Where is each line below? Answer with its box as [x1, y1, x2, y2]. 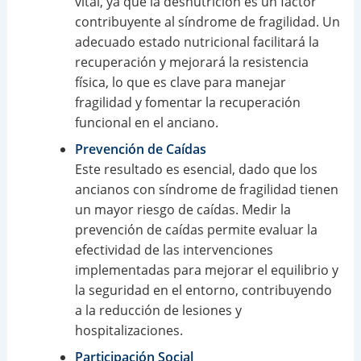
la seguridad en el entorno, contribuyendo [74, 281, 332, 300]
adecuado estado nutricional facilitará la [74, 33, 319, 52]
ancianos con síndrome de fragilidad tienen [74, 180, 338, 199]
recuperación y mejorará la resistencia [74, 53, 309, 72]
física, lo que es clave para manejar [74, 73, 286, 92]
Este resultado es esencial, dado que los [74, 160, 317, 179]
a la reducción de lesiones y [74, 301, 242, 320]
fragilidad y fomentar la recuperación [74, 93, 301, 112]
